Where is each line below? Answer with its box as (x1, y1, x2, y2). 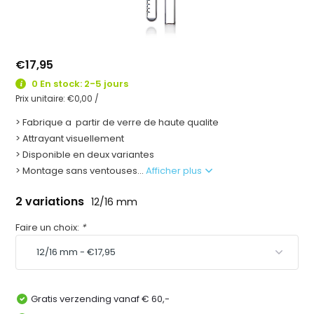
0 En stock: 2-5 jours (29, 77, 129, 90)
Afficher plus (146, 163, 205, 177)
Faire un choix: (15, 220, 82, 234)
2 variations (15, 193, 88, 210)
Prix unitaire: (15, 92, 68, 104)
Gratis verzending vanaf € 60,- (31, 292, 170, 306)
